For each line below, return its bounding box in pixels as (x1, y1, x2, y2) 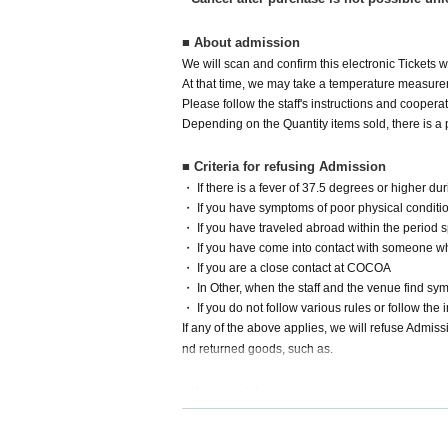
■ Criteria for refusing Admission (182, 159, 386, 174)
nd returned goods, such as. (182, 342, 333, 356)
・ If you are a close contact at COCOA (182, 261, 391, 275)
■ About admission (182, 35, 300, 50)
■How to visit (182, 385, 263, 400)
